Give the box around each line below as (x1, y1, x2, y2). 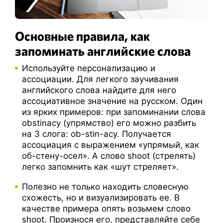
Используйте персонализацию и (22, 63, 155, 74)
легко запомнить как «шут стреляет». (22, 162, 179, 172)
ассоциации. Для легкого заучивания (22, 74, 179, 85)
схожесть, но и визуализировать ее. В (22, 193, 180, 203)
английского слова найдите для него (22, 85, 176, 96)
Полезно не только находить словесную (22, 182, 189, 192)
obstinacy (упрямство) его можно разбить (22, 118, 196, 128)
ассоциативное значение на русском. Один (22, 96, 203, 107)
